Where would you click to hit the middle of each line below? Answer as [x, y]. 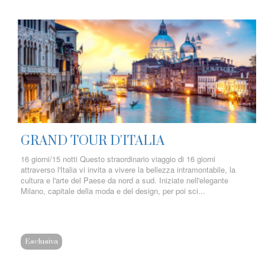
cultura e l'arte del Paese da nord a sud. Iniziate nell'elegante [125, 180]
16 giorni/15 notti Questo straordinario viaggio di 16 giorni [118, 159]
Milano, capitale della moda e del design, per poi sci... [113, 191]
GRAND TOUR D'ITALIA [93, 141]
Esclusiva [41, 241]
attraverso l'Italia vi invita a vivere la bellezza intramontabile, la [128, 169]
